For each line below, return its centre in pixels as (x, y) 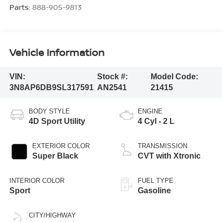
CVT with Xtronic (169, 156)
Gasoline (154, 191)
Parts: (21, 7)
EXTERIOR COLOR (61, 146)
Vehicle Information (57, 52)
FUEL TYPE (156, 181)
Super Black (55, 156)
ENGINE (150, 111)
